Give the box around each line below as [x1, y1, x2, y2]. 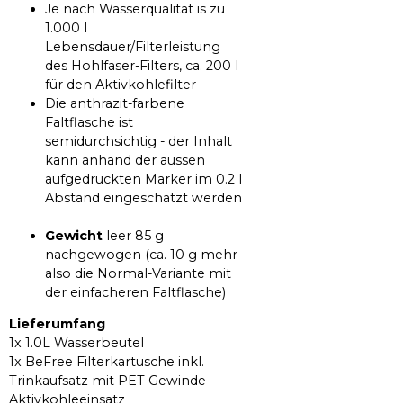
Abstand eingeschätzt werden [45, 189, 242, 206]
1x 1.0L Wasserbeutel [9, 335, 144, 352]
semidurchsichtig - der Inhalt [45, 132, 232, 149]
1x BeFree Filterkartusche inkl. [9, 354, 204, 371]
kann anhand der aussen [45, 151, 205, 168]
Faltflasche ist [45, 113, 133, 130]
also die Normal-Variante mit [45, 264, 231, 282]
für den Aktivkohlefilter [45, 76, 196, 93]
